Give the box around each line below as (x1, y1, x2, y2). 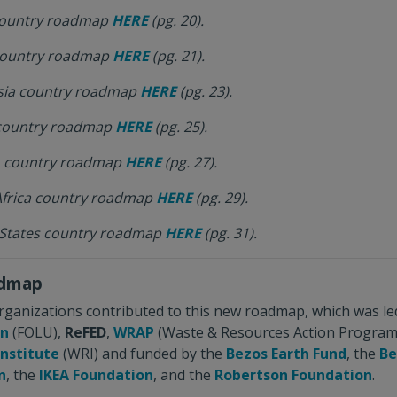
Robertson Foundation (214, 365, 372, 385)
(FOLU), (9, 323, 65, 342)
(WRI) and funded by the (59, 344, 226, 363)
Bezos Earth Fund (226, 344, 346, 363)
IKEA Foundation (39, 365, 153, 385)
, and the (153, 365, 214, 385)
